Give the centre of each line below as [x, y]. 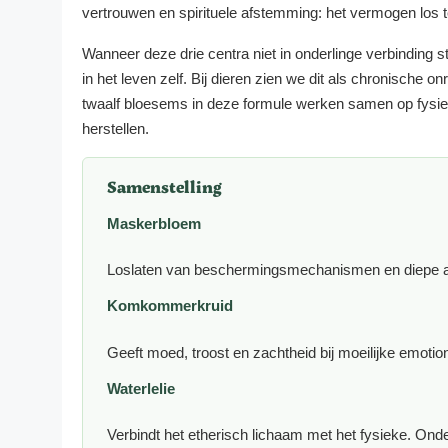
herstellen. [115, 128]
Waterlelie [141, 388]
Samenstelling [164, 186]
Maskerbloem [154, 223]
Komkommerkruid [170, 306]
